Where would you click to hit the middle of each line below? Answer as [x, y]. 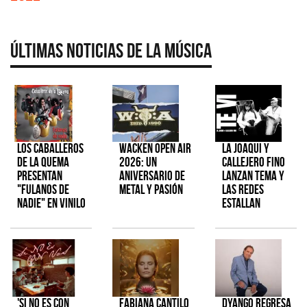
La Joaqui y [245, 149]
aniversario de [152, 176]
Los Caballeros [50, 149]
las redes [243, 190]
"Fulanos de [43, 190]
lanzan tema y [253, 176]
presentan [40, 176]
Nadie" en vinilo [51, 204]
